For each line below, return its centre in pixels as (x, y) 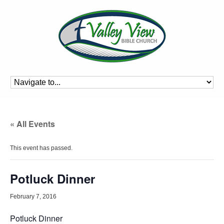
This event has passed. (41, 148)
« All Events (32, 124)
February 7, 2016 (33, 196)
